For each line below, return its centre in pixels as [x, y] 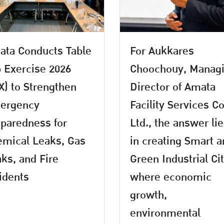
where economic [171, 177]
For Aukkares [162, 51]
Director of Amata [173, 87]
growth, [148, 195]
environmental [165, 213]
